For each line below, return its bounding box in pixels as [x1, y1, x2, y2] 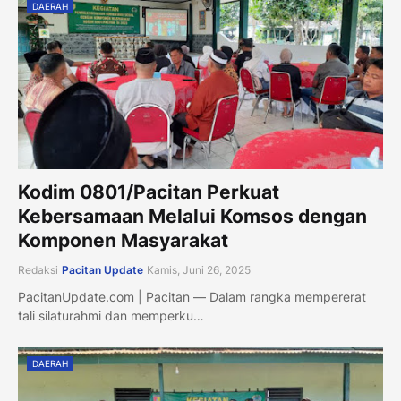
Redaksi [18, 263, 58, 277]
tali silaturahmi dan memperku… [18, 308, 204, 323]
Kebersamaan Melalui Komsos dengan [18, 205, 367, 227]
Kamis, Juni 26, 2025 [147, 263, 251, 277]
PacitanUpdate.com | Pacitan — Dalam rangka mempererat [18, 289, 366, 304]
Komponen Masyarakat [18, 229, 228, 252]
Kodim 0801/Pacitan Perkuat [18, 181, 279, 203]
